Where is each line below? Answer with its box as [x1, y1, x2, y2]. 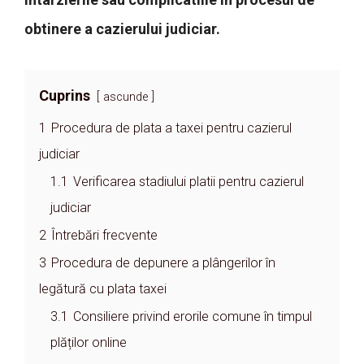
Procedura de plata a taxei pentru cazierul [51, 120, 292, 136]
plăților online [50, 335, 127, 351]
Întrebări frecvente [51, 227, 158, 244]
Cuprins [39, 87, 90, 105]
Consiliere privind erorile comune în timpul [73, 309, 312, 325]
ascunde [103, 90, 148, 105]
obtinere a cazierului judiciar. [24, 20, 220, 38]
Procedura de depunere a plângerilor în [51, 255, 275, 271]
